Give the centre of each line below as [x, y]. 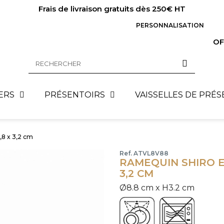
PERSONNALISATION [170, 25]
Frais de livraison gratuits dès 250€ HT [112, 9]
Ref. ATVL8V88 [144, 153]
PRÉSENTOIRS [75, 95]
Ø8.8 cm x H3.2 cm [157, 188]
